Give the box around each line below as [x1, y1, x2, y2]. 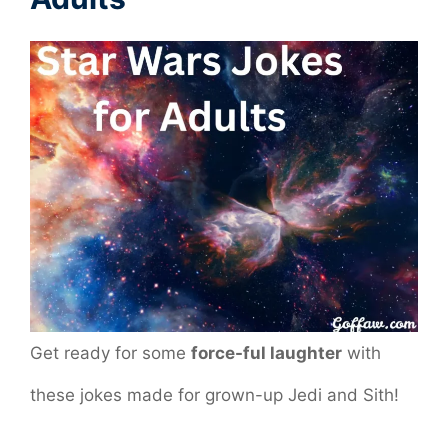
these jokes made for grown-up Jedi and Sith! [30, 384, 399, 405]
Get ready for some [30, 342, 191, 363]
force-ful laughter [191, 342, 342, 363]
